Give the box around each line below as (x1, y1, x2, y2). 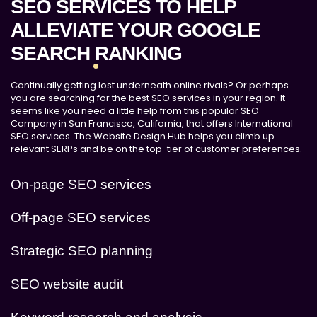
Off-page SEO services (11, 209, 151, 225)
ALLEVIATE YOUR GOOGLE (11, 18, 260, 41)
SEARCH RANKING (11, 42, 182, 64)
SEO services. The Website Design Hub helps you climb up (11, 129, 275, 143)
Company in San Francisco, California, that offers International (11, 116, 293, 130)
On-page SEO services (11, 176, 151, 192)
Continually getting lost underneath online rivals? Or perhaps (11, 78, 289, 92)
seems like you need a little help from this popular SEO (11, 103, 259, 117)
